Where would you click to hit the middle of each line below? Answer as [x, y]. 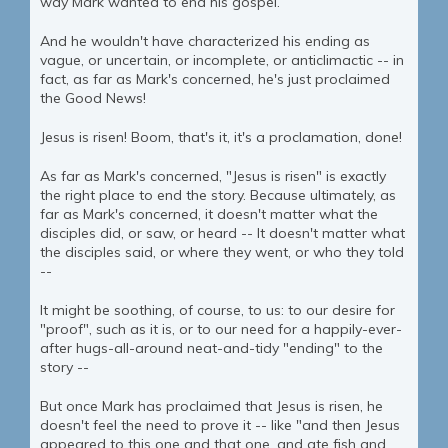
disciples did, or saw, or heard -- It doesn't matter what [222, 233]
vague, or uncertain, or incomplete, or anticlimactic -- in [222, 60]
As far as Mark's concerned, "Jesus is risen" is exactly [213, 176]
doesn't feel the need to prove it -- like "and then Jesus [220, 425]
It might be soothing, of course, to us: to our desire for [217, 310]
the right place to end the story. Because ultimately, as [218, 195]
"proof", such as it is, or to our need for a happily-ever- [221, 329]
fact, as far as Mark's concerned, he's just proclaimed [215, 79]
